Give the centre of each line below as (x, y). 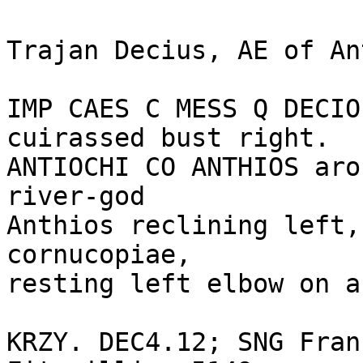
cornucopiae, (99, 254)
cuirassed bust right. (168, 138)
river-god (76, 196)
